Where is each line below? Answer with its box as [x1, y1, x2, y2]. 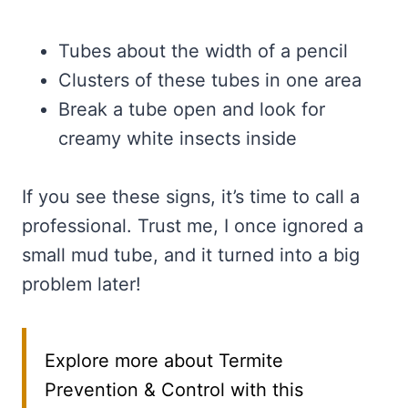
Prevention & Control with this [45, 379, 303, 402]
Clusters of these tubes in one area [58, 69, 362, 92]
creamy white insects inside [58, 127, 297, 150]
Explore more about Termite [45, 350, 283, 372]
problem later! [22, 273, 141, 296]
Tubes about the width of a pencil [58, 40, 348, 63]
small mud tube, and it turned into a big [22, 244, 360, 267]
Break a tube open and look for [58, 98, 325, 121]
